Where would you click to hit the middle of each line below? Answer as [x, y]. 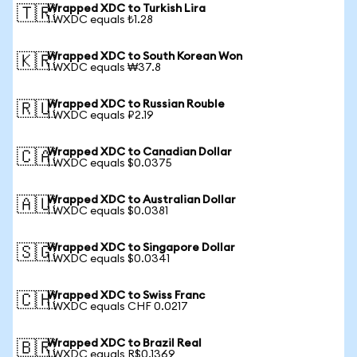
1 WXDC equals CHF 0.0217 [118, 307]
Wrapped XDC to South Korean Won [145, 57]
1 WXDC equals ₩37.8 [104, 68]
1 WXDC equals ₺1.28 [100, 20]
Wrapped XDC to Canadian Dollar [139, 152]
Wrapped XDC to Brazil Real [124, 343]
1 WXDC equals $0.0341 [108, 259]
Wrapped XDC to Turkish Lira [126, 9]
